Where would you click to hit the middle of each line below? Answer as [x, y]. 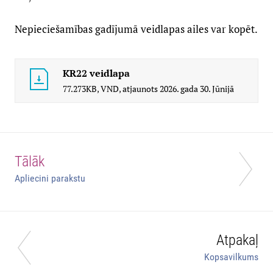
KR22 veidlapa [96, 73]
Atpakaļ [237, 240]
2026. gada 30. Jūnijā [197, 89]
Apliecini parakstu [50, 179]
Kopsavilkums [231, 257]
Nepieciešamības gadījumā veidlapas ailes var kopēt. [136, 29]
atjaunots [140, 89]
